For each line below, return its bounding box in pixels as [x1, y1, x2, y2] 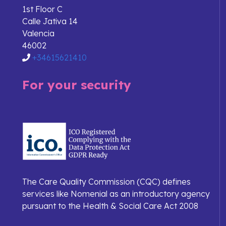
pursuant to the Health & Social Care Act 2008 [22, 201, 198, 211]
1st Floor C [22, 4, 63, 15]
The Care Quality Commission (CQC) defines [22, 177, 191, 187]
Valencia [22, 28, 54, 39]
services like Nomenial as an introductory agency [22, 189, 210, 199]
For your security [22, 77, 131, 93]
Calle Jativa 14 [22, 16, 78, 27]
